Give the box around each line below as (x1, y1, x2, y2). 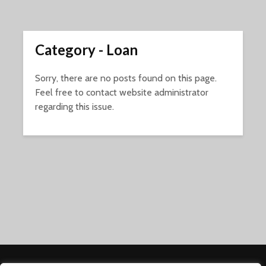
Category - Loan (35, 41, 138, 59)
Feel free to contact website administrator (35, 87, 208, 99)
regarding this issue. (35, 101, 114, 113)
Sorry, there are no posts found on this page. (35, 72, 217, 84)
